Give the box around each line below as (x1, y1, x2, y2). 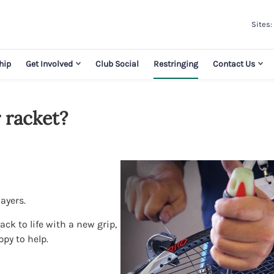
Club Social (95, 58, 139, 69)
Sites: (251, 19, 272, 29)
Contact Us (213, 58, 255, 69)
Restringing (154, 58, 198, 69)
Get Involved (26, 58, 73, 69)
